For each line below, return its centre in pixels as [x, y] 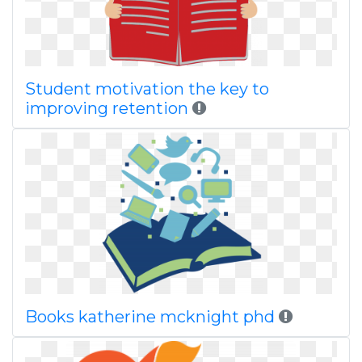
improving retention [107, 108]
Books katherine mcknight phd [152, 317]
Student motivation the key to [147, 89]
